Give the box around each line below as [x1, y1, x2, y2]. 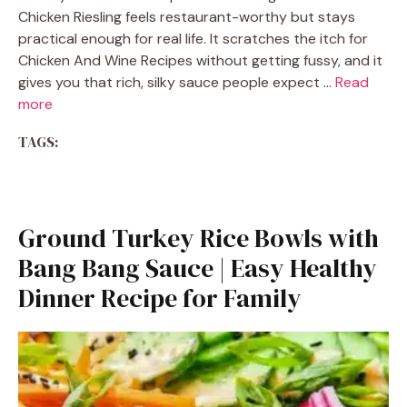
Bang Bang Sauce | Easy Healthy [18, 251, 377, 285]
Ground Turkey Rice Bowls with [18, 221, 379, 255]
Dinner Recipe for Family [18, 281, 302, 315]
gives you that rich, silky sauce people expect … [18, 73, 335, 92]
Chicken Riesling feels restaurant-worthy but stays [18, 7, 355, 26]
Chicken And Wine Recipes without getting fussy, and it [18, 51, 382, 70]
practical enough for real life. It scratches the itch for [18, 29, 368, 48]
